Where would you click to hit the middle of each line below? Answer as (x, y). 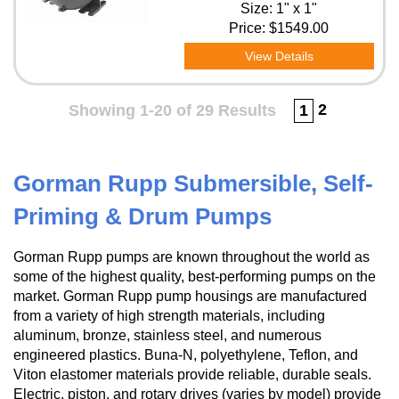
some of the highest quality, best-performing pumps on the (195, 277)
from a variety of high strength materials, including (169, 316)
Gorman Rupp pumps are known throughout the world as (191, 257)
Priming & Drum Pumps (142, 216)
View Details (279, 56)
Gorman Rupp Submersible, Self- (193, 183)
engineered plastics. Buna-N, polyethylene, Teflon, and (186, 355)
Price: (249, 28)
